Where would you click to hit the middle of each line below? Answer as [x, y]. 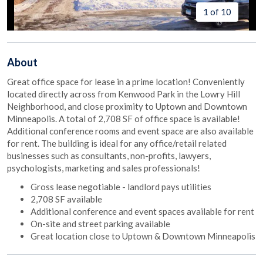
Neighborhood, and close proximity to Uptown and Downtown [127, 106]
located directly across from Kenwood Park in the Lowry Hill [124, 94]
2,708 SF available [66, 199]
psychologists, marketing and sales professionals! [104, 168]
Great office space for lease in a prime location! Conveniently [126, 82]
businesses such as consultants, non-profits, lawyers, [109, 156]
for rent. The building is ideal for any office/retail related [117, 143]
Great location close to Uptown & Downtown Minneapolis [143, 236]
